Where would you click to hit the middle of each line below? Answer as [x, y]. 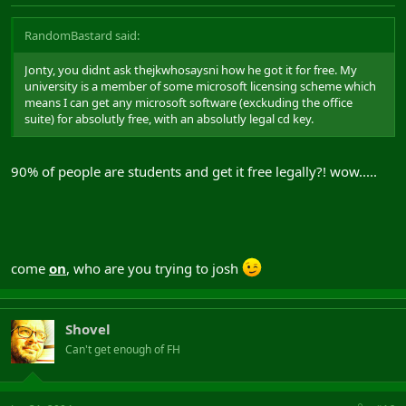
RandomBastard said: [82, 35]
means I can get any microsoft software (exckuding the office [188, 102]
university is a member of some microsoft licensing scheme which [200, 86]
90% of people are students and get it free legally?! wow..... [194, 171]
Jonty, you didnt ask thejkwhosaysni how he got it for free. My [191, 69]
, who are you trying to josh [154, 268]
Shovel [88, 329]
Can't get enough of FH [123, 349]
